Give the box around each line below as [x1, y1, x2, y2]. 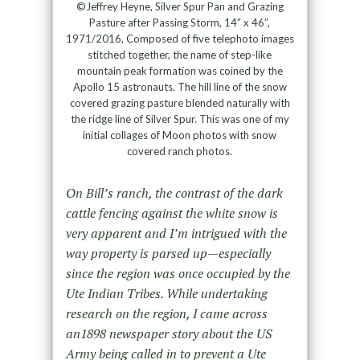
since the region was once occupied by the [65, 264, 290, 282]
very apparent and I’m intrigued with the [65, 223, 287, 242]
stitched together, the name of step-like [88, 47, 272, 61]
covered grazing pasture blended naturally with [69, 96, 290, 109]
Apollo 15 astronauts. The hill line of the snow [72, 80, 287, 93]
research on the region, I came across [65, 304, 268, 322]
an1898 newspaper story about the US [65, 324, 272, 342]
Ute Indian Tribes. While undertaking [65, 284, 268, 302]
